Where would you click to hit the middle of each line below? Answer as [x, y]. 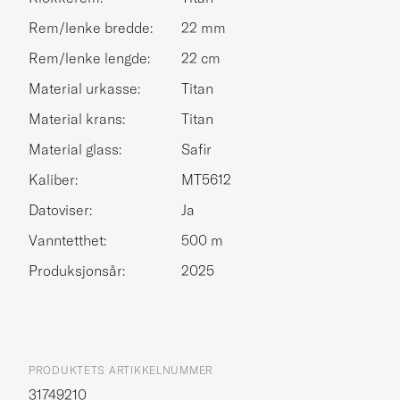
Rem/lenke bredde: [91, 27]
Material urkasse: [84, 88]
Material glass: [75, 149]
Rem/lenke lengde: [89, 58]
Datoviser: [60, 209]
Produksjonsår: [77, 270]
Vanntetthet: [67, 240]
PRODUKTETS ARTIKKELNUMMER [121, 370]
